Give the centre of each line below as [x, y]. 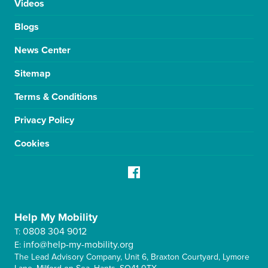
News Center [42, 50]
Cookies [32, 144]
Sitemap [32, 74]
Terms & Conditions [56, 97]
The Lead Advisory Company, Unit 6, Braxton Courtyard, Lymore [132, 257]
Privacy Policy [44, 120]
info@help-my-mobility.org [78, 245]
